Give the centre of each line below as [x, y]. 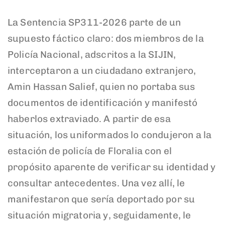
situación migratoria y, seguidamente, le [99, 215]
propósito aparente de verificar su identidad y [112, 167]
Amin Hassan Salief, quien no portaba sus [101, 87]
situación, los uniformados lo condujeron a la [110, 135]
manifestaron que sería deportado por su [101, 199]
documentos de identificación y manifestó [103, 103]
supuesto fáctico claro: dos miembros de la [106, 39]
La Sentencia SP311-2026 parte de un [94, 23]
